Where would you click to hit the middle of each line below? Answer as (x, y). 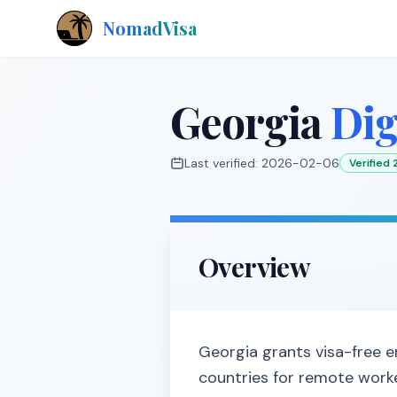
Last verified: (223, 163)
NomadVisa (150, 28)
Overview (255, 267)
